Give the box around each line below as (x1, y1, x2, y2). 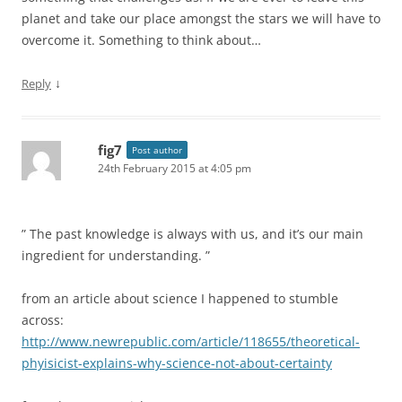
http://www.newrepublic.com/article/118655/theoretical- (22, 333, 360, 350)
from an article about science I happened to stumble (22, 290, 338, 307)
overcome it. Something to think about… (22, 31, 261, 48)
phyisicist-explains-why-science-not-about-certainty (22, 354, 332, 371)
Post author (132, 144, 182, 156)
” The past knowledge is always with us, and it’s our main (22, 225, 363, 242)
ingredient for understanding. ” (22, 247, 210, 264)
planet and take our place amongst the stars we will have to (22, 10, 380, 27)
